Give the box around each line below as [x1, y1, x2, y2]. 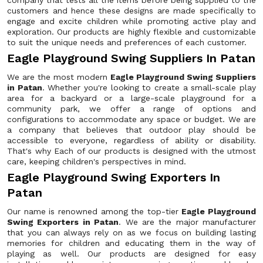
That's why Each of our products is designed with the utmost [7, 146, 256, 156]
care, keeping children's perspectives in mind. [7, 157, 186, 166]
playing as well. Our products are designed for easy [7, 249, 256, 258]
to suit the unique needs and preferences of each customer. [7, 38, 247, 47]
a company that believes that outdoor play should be [7, 125, 256, 134]
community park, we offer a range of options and [7, 104, 256, 113]
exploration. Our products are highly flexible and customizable [7, 27, 256, 36]
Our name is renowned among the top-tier [7, 207, 182, 216]
